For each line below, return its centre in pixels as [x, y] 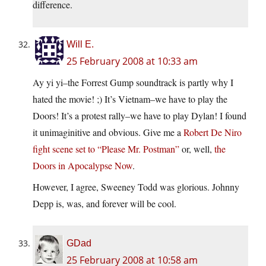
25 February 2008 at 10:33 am [132, 61]
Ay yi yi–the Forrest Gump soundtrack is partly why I [133, 83]
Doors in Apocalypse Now [83, 166]
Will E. [80, 45]
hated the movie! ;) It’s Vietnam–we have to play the [130, 99]
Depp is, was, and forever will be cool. [104, 204]
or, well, [197, 149]
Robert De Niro [213, 132]
